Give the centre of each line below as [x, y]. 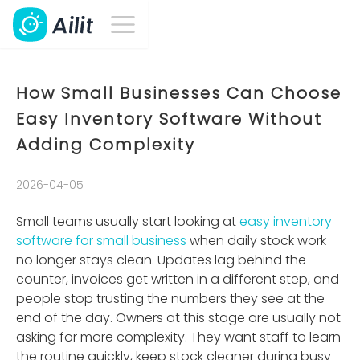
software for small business [101, 241]
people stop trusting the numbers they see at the [170, 299]
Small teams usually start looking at [128, 221]
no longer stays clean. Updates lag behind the [161, 260]
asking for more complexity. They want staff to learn [178, 337]
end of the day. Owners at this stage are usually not [178, 318]
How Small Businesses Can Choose [179, 93]
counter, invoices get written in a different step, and [178, 279]
